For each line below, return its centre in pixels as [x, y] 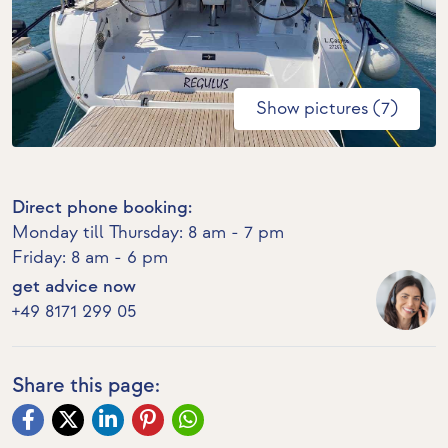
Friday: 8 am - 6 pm [90, 257]
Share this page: [86, 385]
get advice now [74, 286]
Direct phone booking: [102, 207]
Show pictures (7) [327, 108]
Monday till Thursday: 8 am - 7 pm [148, 232]
